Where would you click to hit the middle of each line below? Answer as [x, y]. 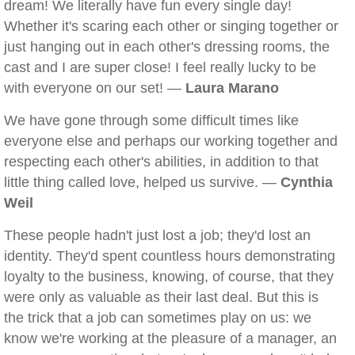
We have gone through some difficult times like [151, 120]
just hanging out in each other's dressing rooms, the [167, 47]
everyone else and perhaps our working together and [171, 141]
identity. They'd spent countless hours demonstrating [170, 256]
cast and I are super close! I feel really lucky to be [160, 67]
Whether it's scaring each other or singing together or [171, 26]
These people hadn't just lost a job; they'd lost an [157, 235]
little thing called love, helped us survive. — [142, 182]
